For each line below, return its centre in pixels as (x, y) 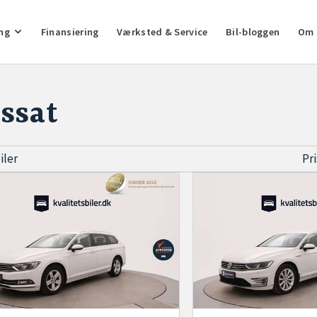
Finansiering (70, 31)
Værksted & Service (162, 31)
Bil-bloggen (253, 31)
